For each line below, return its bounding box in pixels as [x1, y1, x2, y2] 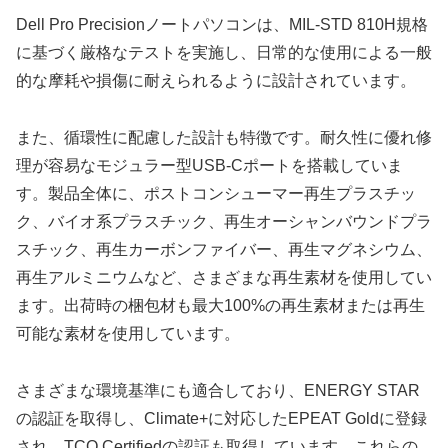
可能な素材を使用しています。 [16, 324, 240, 342]
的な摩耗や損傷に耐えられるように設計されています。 [16, 71, 416, 89]
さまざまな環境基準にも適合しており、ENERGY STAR [16, 381, 420, 399]
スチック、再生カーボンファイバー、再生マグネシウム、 [16, 240, 432, 258]
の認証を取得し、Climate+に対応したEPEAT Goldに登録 [16, 409, 427, 427]
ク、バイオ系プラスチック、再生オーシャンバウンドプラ [16, 212, 432, 230]
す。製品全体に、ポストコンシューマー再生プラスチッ [16, 184, 416, 202]
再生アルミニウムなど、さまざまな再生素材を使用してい [16, 268, 432, 286]
